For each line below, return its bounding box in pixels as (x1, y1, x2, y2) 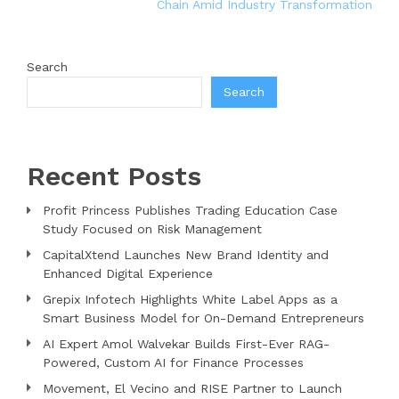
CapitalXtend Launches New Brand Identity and (43, 247, 329, 262)
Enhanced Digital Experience (43, 265, 213, 281)
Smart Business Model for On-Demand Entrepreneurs (43, 310, 364, 325)
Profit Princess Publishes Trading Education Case (43, 202, 338, 217)
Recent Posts (27, 159, 201, 191)
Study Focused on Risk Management (43, 221, 262, 236)
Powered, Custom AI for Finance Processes (43, 354, 304, 370)
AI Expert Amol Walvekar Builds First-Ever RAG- (43, 336, 330, 351)
